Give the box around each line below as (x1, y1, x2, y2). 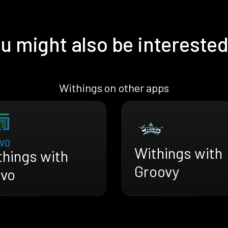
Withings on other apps (59, 81, 169, 95)
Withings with (134, 144, 222, 162)
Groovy (134, 162, 179, 181)
